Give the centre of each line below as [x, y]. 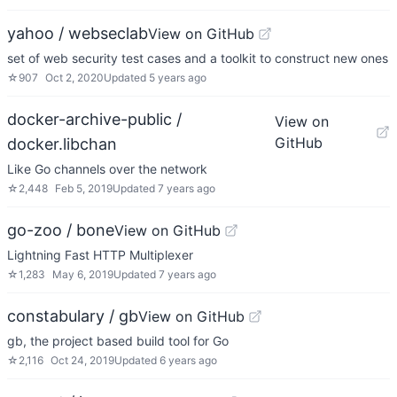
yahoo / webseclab [78, 33]
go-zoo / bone [61, 230]
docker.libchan [62, 144]
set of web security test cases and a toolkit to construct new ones [198, 58]
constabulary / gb [73, 316]
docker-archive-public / [94, 119]
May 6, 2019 [83, 274]
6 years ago [188, 360]
